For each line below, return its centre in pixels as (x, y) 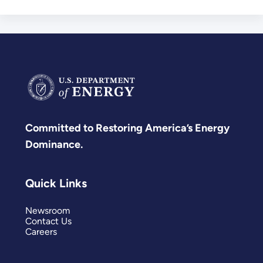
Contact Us (48, 221)
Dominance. (54, 144)
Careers (41, 231)
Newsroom (48, 210)
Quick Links (56, 183)
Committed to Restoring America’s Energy (127, 128)
